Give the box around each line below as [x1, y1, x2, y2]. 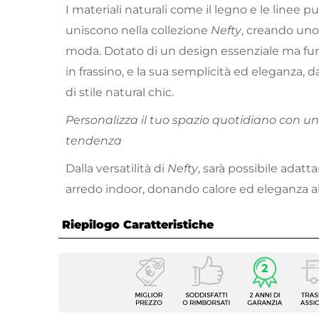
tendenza [66, 134, 122, 148]
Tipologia [75, 274, 130, 288]
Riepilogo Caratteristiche [62, 218, 214, 232]
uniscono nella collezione [66, 23, 211, 38]
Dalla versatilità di [66, 162, 167, 176]
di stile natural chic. [66, 85, 174, 100]
